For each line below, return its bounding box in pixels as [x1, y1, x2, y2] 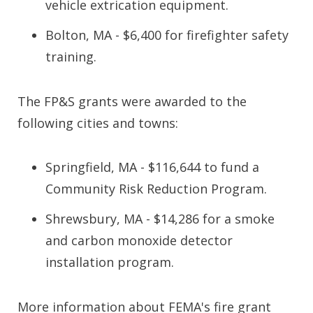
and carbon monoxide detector [45, 232, 233, 249]
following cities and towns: [17, 115, 178, 131]
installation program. [45, 254, 174, 270]
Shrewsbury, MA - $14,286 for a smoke [45, 210, 275, 227]
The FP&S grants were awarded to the [17, 93, 247, 110]
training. [45, 48, 96, 65]
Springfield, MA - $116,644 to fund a [45, 159, 259, 175]
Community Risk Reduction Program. [45, 180, 267, 197]
